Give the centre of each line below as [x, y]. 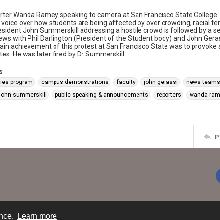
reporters [169, 95]
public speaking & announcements [102, 95]
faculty [126, 82]
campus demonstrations [75, 82]
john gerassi [161, 82]
